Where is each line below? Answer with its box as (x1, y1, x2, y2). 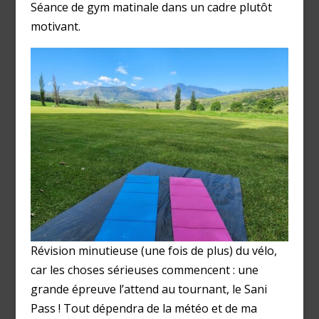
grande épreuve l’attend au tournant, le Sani (30, 281, 267, 298)
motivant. (30, 19, 80, 35)
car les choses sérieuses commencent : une (30, 262, 258, 278)
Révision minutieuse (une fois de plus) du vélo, (30, 243, 277, 259)
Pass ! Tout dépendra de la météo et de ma (30, 300, 257, 317)
